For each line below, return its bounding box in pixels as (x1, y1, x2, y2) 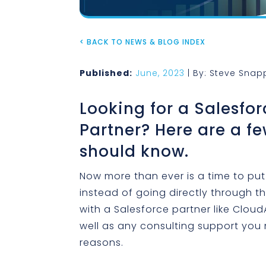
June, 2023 (135, 66, 185, 79)
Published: (80, 66, 133, 79)
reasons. (80, 236, 124, 250)
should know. (80, 141, 189, 163)
